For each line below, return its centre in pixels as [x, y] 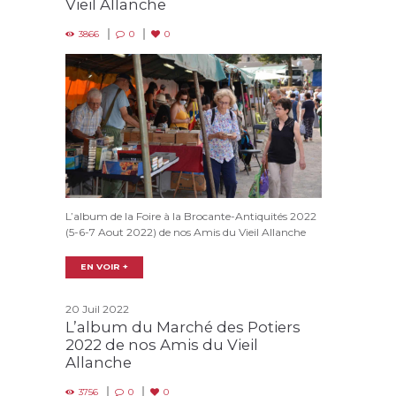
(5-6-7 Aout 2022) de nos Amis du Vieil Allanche [186, 232]
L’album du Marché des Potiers [183, 327]
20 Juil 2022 [97, 309]
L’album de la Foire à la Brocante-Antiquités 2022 [191, 217]
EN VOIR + [105, 267]
